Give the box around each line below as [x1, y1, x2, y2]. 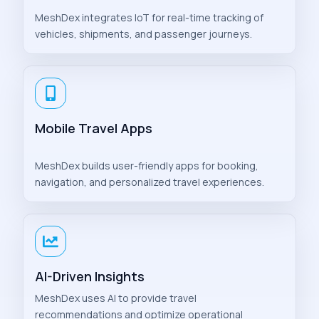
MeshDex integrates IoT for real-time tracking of [35, 11, 263, 25]
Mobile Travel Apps [35, 120, 152, 137]
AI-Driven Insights [35, 268, 145, 286]
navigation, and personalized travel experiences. [35, 175, 264, 189]
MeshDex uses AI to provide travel [35, 291, 197, 305]
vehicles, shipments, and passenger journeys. [35, 27, 252, 41]
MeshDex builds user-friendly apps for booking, [35, 159, 258, 173]
